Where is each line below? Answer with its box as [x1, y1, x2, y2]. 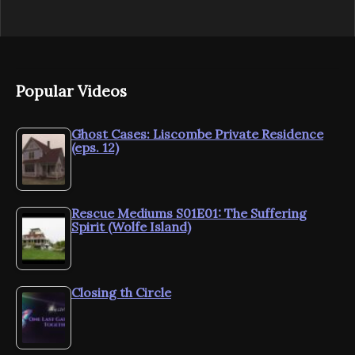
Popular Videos [16, 81, 127, 101]
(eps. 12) [71, 139, 119, 155]
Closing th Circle [71, 284, 171, 300]
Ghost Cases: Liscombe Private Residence [71, 125, 323, 142]
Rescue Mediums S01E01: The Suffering [71, 204, 307, 221]
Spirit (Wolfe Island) [71, 218, 191, 235]
